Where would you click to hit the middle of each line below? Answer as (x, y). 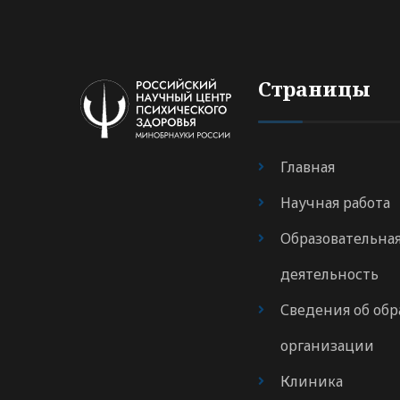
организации (327, 346)
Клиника (312, 381)
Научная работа (335, 203)
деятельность (329, 274)
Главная (308, 167)
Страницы (314, 89)
